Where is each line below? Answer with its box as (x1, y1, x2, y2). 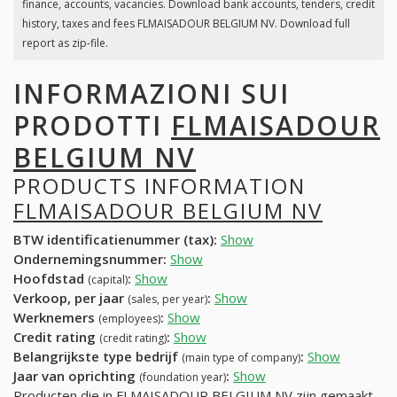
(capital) (88, 272, 128, 288)
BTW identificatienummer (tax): (13, 230, 217, 249)
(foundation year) (139, 370, 226, 385)
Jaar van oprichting (13, 367, 139, 385)
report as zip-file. (21, 35, 108, 51)
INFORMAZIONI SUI (13, 74, 290, 112)
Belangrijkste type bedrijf (13, 347, 182, 366)
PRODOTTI (13, 106, 171, 144)
